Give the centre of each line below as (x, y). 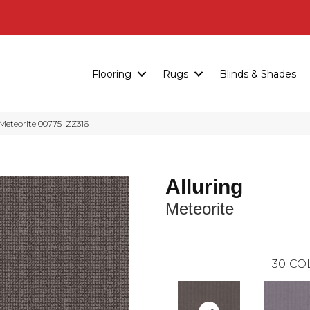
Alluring (204, 187)
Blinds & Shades (258, 74)
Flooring (112, 74)
